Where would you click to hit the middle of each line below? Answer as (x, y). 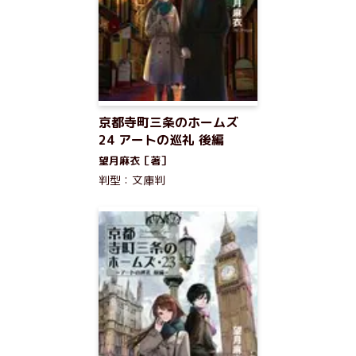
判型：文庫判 (132, 180)
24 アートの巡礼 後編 (161, 140)
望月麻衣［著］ (135, 161)
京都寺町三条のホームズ (168, 122)
